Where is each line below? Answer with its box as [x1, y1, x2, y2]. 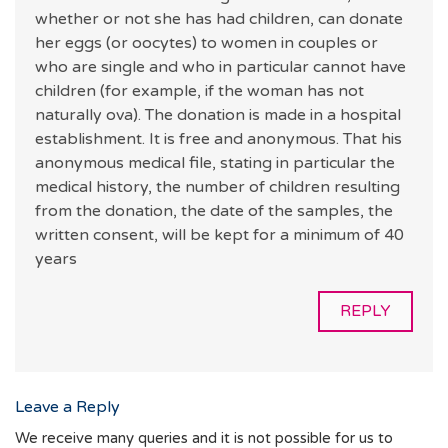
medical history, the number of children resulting [35, 177, 400, 197]
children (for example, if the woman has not [35, 81, 364, 101]
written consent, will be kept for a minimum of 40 [35, 225, 404, 245]
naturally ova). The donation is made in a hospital [35, 105, 401, 125]
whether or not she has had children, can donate [35, 9, 403, 29]
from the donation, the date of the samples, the [35, 201, 393, 221]
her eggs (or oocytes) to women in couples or [35, 33, 378, 53]
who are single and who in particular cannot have [35, 57, 406, 77]
